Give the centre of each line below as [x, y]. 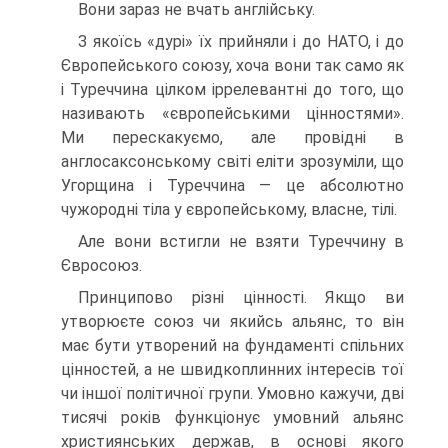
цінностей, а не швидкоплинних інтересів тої [232, 369]
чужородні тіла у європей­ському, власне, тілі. [229, 209]
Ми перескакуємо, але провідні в [232, 137]
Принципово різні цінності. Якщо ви [241, 297]
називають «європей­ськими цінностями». [232, 113]
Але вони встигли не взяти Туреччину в [241, 241]
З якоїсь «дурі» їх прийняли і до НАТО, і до [241, 41]
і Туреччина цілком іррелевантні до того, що [232, 89]
